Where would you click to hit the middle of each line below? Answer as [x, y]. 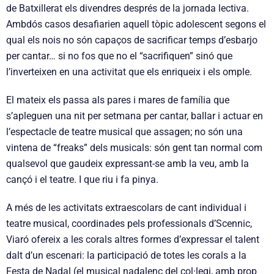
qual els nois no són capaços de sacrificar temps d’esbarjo [132, 40]
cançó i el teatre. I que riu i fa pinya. [82, 180]
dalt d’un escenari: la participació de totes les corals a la [126, 256]
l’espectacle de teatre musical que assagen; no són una [124, 132]
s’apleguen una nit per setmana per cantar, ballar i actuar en [135, 116]
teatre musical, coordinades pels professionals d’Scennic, [129, 224]
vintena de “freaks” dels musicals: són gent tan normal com [134, 148]
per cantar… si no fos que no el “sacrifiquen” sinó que [119, 56]
